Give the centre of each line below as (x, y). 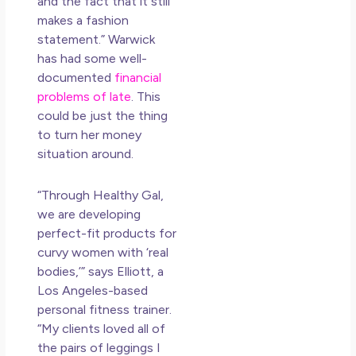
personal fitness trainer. (105, 309)
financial (138, 77)
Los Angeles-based (93, 290)
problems (64, 96)
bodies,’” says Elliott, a (101, 271)
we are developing (89, 214)
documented (76, 77)
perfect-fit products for (107, 233)
